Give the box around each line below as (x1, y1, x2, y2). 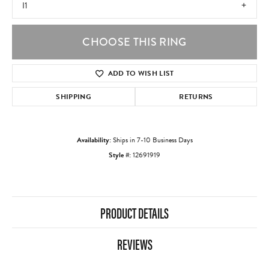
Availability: (76, 134, 111, 146)
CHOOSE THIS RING (82, 34, 187, 50)
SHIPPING (56, 91, 91, 103)
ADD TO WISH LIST (107, 68, 174, 79)
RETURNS (179, 91, 213, 103)
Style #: (109, 150, 131, 161)
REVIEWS (116, 234, 153, 255)
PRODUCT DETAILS (100, 202, 169, 223)
